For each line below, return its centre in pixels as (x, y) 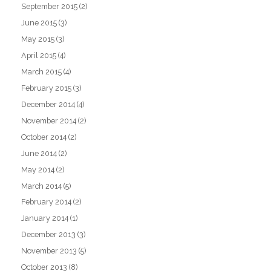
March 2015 (42, 71)
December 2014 (48, 104)
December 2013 (49, 235)
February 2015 (47, 88)
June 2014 (39, 153)
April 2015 (39, 56)
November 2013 (49, 251)
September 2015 (50, 7)
